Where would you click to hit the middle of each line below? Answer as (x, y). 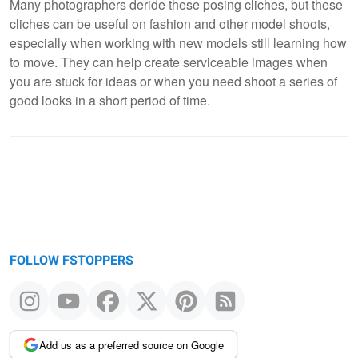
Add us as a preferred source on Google (131, 344)
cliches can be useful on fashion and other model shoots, (170, 23)
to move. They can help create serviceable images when (169, 62)
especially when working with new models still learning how (178, 42)
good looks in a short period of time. (110, 100)
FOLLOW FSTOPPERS (72, 260)
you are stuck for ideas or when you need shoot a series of (173, 81)
